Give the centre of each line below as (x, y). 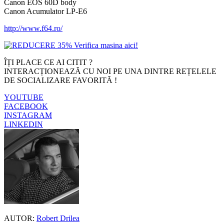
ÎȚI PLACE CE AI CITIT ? (48, 62)
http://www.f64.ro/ (33, 28)
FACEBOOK (26, 106)
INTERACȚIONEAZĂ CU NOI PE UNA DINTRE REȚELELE (110, 71)
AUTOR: (19, 218)
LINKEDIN (23, 124)
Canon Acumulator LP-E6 (45, 11)
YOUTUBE (24, 97)
